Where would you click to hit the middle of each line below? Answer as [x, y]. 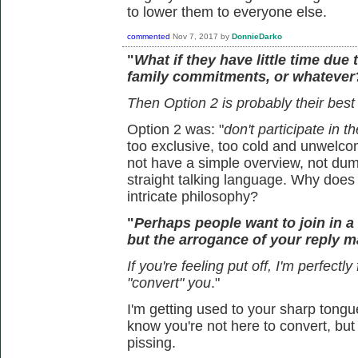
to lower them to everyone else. [227, 12]
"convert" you [169, 283]
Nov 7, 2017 [195, 37]
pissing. [151, 343]
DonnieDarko [257, 37]
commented [149, 37]
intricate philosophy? [193, 197]
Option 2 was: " [175, 129]
